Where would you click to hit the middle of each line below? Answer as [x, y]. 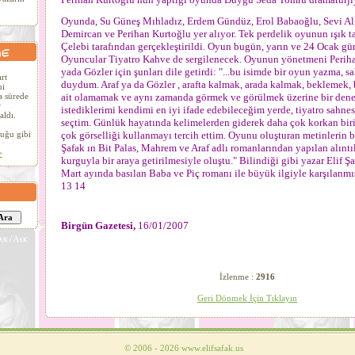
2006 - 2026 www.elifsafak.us [187, 348]
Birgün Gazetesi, [99, 225]
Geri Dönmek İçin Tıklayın [247, 298]
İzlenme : [238, 277]
